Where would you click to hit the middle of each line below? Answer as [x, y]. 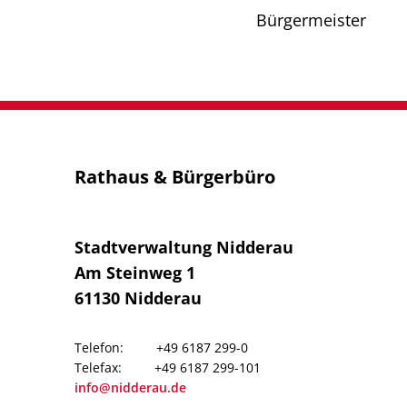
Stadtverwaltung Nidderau [184, 248]
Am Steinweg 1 [135, 273]
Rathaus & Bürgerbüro [175, 177]
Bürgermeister [311, 20]
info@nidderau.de [130, 388]
